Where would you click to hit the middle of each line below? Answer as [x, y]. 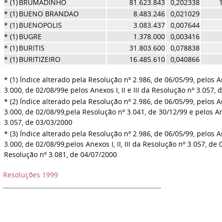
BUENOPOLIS [40, 25]
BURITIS [31, 48]
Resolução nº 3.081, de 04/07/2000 [60, 154]
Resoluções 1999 [30, 175]
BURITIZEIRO [39, 59]
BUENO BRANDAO [49, 14]
